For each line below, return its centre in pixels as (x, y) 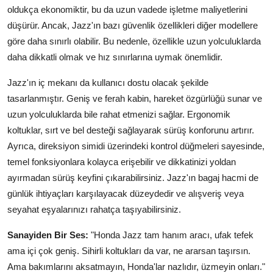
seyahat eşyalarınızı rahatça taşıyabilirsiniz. (94, 210)
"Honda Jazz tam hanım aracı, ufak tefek (171, 235)
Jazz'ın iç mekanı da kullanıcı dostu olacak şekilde (108, 83)
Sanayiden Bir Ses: (48, 235)
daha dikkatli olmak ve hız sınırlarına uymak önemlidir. (115, 57)
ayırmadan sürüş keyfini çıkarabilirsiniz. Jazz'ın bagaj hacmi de (133, 178)
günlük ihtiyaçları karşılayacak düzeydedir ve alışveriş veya (126, 194)
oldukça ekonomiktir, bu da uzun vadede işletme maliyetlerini (127, 10)
